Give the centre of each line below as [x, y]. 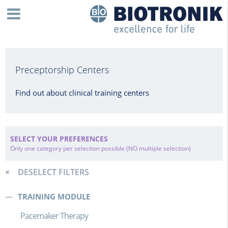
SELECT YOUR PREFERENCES [59, 139]
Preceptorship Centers [62, 70]
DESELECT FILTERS [53, 172]
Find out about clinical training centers [82, 93]
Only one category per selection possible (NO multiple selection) [101, 148]
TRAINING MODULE [54, 196]
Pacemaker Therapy [54, 216]
